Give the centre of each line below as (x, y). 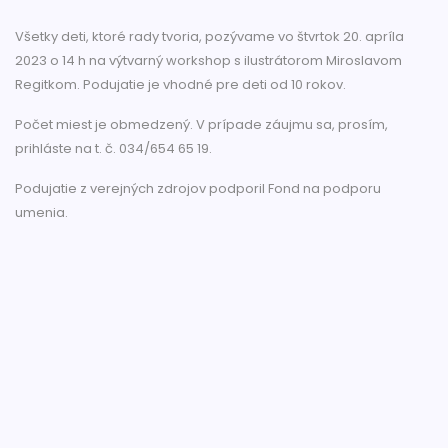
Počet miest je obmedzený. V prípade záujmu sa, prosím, (201, 125)
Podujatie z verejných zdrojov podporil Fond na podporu (198, 189)
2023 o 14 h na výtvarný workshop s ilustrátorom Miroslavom (208, 61)
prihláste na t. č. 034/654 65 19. (115, 149)
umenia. (41, 213)
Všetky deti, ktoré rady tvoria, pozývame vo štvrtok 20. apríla (209, 37)
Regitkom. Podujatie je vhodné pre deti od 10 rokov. (182, 85)
